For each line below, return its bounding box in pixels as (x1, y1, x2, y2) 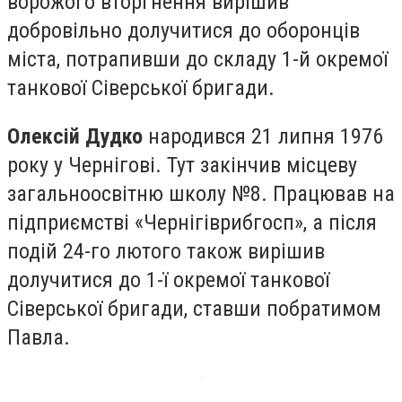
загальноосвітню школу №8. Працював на (7, 180, 395, 206)
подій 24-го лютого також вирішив (7, 238, 325, 264)
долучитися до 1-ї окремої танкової (7, 267, 329, 293)
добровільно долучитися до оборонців (7, 18, 360, 44)
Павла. (7, 324, 70, 350)
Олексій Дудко (7, 123, 143, 149)
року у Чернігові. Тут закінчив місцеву (7, 152, 357, 178)
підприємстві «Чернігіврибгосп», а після (7, 209, 377, 235)
